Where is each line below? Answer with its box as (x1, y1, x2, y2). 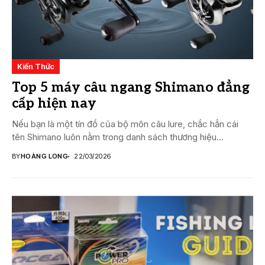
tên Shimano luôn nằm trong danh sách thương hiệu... (12, 131, 224, 143)
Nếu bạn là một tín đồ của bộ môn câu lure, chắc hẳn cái (12, 118, 238, 130)
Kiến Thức (17, 62, 54, 72)
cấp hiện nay (12, 95, 96, 112)
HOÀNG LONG (20, 152, 69, 161)
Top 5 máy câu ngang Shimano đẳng (12, 79, 250, 96)
